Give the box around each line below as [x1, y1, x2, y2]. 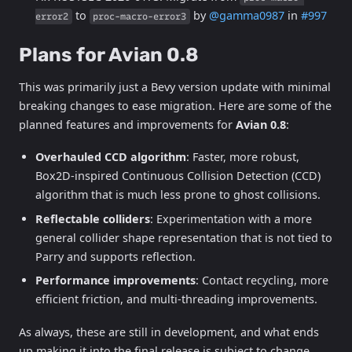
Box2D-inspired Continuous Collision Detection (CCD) [35, 168, 321, 184]
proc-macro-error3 [93, 10, 187, 22]
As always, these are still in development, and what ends [19, 324, 319, 339]
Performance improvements [35, 273, 196, 288]
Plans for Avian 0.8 [19, 43, 199, 67]
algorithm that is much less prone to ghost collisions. [35, 187, 321, 203]
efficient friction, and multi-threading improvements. [35, 291, 317, 307]
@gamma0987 [209, 7, 285, 23]
